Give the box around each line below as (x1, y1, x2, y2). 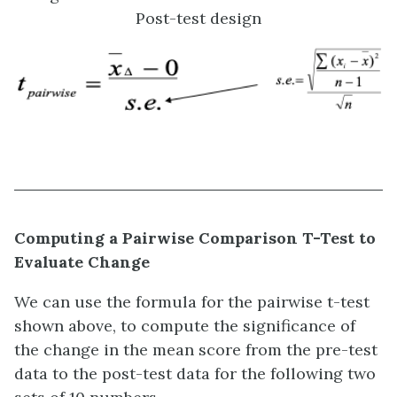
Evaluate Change (14, 251, 150, 272)
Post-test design (136, 7, 261, 28)
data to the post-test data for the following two (14, 362, 376, 384)
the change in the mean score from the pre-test (14, 339, 378, 360)
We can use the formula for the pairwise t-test (14, 291, 370, 312)
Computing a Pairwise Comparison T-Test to (14, 227, 376, 248)
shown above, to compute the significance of (14, 315, 355, 336)
